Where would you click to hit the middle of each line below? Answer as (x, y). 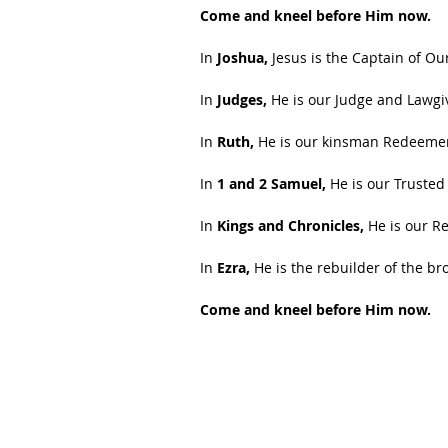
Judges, (242, 99)
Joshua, (242, 57)
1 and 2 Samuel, (271, 183)
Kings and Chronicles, (288, 225)
